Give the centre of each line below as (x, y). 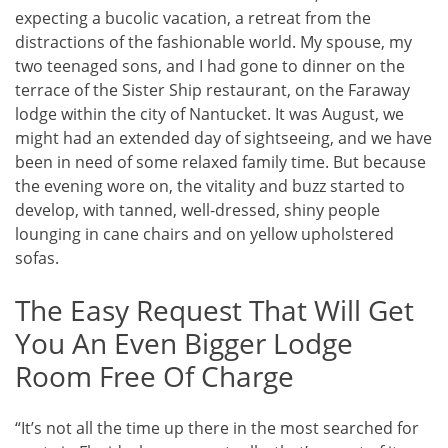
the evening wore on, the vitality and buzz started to (210, 185)
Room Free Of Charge (154, 375)
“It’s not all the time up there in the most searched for (217, 428)
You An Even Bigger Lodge (184, 342)
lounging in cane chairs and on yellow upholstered (204, 233)
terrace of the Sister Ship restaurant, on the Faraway (212, 89)
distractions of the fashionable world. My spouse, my (213, 41)
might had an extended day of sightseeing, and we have (223, 137)
